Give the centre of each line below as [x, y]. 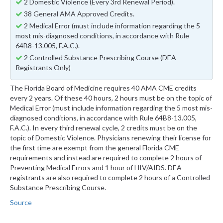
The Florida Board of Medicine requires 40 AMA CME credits [103, 88]
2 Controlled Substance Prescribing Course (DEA [99, 58]
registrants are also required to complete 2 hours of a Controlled [110, 178]
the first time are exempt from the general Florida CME [95, 148]
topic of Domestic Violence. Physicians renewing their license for [111, 138]
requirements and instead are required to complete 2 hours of [106, 158]
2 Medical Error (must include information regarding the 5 [111, 26]
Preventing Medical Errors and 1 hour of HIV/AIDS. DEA [96, 168]
